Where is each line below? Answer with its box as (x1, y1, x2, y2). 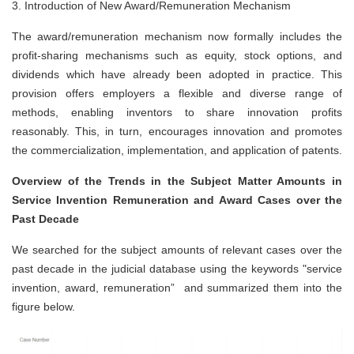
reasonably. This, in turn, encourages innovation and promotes (12, 124, 342, 137)
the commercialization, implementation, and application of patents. (12, 143, 342, 156)
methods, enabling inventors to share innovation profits (12, 105, 342, 119)
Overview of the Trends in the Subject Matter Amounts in (12, 174, 342, 187)
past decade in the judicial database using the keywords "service (12, 262, 342, 275)
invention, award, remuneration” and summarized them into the (12, 281, 342, 294)
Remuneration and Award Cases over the (112, 193, 343, 206)
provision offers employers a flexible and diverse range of (12, 86, 342, 100)
